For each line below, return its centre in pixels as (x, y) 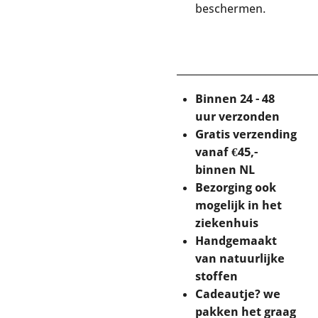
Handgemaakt (236, 241)
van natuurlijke (240, 259)
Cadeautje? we (238, 294)
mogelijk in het (238, 205)
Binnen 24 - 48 (235, 99)
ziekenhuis (227, 223)
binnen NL (225, 170)
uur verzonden (237, 117)
